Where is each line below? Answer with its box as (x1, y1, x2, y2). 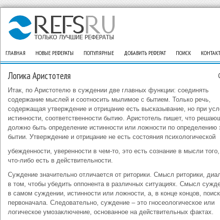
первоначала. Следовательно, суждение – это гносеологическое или (8, 199, 215, 206)
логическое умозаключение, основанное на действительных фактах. (8, 208, 214, 216)
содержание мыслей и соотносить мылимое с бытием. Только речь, (8, 96, 211, 103)
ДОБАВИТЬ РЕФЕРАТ (124, 49, 166, 56)
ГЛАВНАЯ (5, 49, 26, 56)
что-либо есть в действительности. (8, 157, 113, 164)
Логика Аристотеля (8, 70, 71, 82)
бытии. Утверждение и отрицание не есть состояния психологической (8, 133, 216, 140)
